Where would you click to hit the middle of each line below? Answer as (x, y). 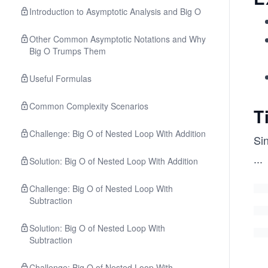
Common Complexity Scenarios (89, 106)
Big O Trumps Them (68, 51)
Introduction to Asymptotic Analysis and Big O (115, 11)
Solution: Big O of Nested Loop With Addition (114, 161)
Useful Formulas (60, 78)
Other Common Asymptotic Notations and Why (118, 39)
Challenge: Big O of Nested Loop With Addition (118, 133)
